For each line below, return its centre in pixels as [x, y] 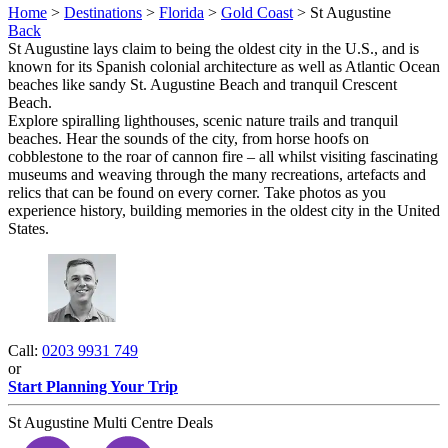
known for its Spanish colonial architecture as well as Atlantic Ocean [224, 66]
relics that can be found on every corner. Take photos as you [197, 192]
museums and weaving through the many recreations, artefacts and [217, 174]
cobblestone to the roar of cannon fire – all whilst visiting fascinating [223, 156]
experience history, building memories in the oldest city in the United [224, 210]
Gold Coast [257, 12]
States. [30, 228]
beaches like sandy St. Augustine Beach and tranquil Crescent [202, 84]
